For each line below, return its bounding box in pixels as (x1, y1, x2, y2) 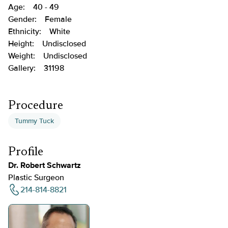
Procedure (8, 100, 63, 112)
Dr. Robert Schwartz (8, 160, 81, 170)
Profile (8, 146, 43, 158)
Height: (8, 39, 34, 49)
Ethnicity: (8, 26, 41, 37)
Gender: (8, 14, 37, 24)
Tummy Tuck (15, 117, 54, 125)
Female (45, 14, 72, 24)
